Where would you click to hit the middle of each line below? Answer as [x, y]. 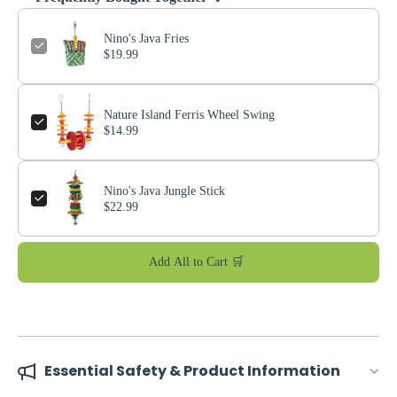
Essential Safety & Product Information [192, 370]
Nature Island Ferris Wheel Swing [189, 114]
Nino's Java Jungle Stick [164, 191]
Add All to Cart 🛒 [196, 261]
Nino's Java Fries [146, 38]
